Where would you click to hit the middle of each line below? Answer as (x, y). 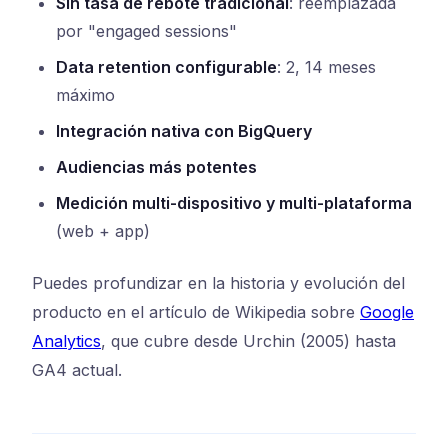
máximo (85, 95)
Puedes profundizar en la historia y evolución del (218, 283)
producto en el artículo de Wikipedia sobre (196, 312)
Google (387, 312)
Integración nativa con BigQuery (184, 131)
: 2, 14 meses (326, 67)
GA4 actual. (77, 370)
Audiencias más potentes (156, 167)
